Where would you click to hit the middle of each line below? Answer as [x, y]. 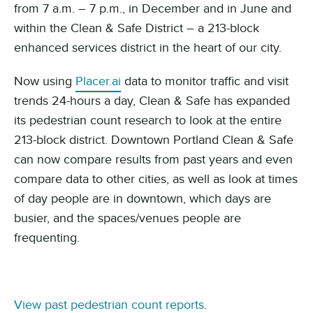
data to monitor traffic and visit [205, 81]
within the [42, 28]
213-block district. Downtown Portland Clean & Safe [154, 140]
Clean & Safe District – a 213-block [165, 28]
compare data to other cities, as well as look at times [156, 179]
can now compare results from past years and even [153, 159]
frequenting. [47, 238]
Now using [45, 81]
